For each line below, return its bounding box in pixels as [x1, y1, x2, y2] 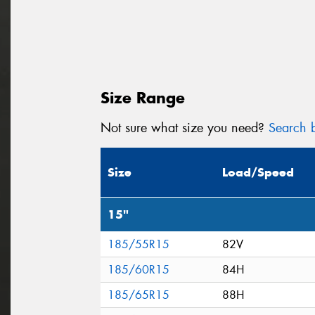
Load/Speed [222, 165, 294, 181]
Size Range [101, 87, 185, 108]
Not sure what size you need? [101, 119, 269, 136]
